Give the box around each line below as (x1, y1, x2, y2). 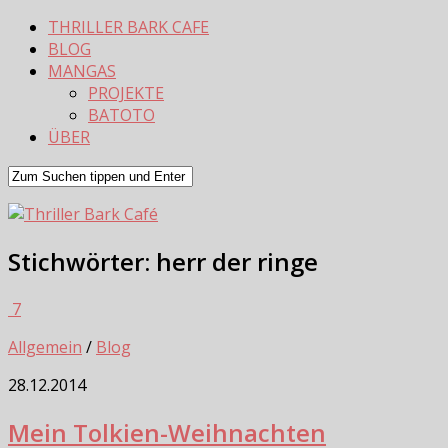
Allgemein (8, 335, 82, 358)
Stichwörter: (8, 244, 156, 278)
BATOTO (88, 104, 155, 126)
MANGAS (48, 60, 116, 82)
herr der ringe (156, 244, 318, 278)
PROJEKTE (88, 82, 164, 104)
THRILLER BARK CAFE (48, 16, 209, 38)
